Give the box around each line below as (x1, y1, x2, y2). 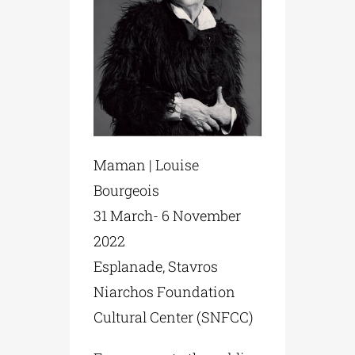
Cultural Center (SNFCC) (94, 307, 254, 326)
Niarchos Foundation (94, 281, 236, 301)
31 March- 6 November (94, 205, 242, 225)
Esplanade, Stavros (94, 256, 219, 276)
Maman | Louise (94, 155, 200, 174)
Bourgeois (94, 180, 160, 200)
